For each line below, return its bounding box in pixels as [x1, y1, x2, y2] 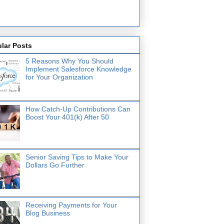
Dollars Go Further [25, 160, 84, 169]
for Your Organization [25, 72, 93, 81]
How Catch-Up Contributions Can [25, 104, 130, 113]
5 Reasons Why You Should [25, 56, 113, 65]
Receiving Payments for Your [25, 200, 117, 209]
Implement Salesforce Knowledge [25, 64, 131, 73]
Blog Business [25, 208, 70, 217]
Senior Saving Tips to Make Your [25, 152, 128, 161]
